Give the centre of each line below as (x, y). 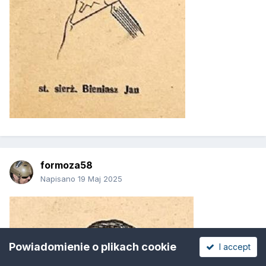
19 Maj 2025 (100, 179)
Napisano (59, 179)
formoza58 (66, 165)
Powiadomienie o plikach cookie (93, 246)
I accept (232, 246)
